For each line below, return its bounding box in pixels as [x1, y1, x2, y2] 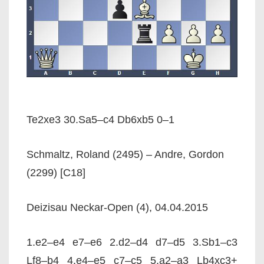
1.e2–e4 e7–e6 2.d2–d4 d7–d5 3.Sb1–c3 [27, 236, 237, 248]
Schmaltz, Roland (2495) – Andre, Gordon [27, 148, 224, 160]
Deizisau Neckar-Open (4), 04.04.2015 [27, 202, 208, 213]
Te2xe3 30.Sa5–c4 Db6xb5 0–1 [27, 114, 174, 126]
